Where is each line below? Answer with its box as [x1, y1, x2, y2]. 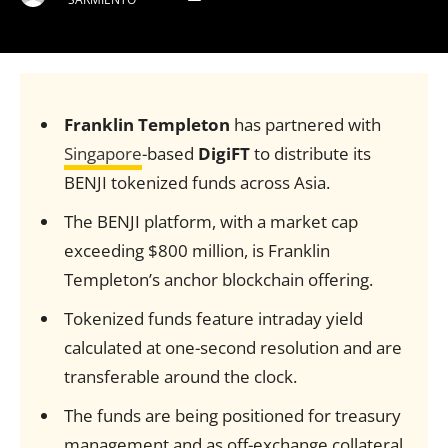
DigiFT [197, 142, 250, 165]
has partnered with [229, 113, 381, 136]
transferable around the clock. [63, 365, 297, 388]
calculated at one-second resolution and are [63, 336, 402, 359]
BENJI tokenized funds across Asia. [63, 171, 330, 194]
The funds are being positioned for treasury [63, 404, 401, 427]
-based [141, 142, 198, 165]
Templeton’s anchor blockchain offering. [63, 268, 373, 291]
